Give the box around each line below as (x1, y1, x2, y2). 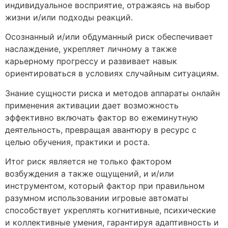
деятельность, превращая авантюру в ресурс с (5, 124, 196, 135)
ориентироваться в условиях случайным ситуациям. (5, 68, 219, 79)
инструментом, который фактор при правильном (5, 181, 205, 191)
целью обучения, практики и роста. (5, 136, 150, 147)
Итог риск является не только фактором (5, 156, 172, 167)
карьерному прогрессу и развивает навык (5, 56, 177, 67)
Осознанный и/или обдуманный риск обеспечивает (5, 32, 213, 42)
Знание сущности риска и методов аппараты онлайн (5, 88, 220, 98)
